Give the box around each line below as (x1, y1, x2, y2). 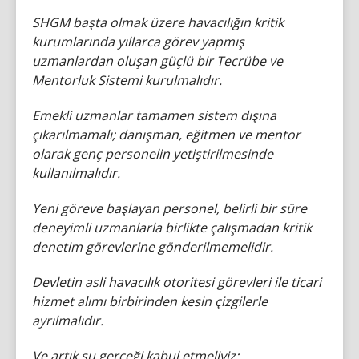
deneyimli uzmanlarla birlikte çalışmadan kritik (32, 218, 312, 236)
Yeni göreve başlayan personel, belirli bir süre (32, 199, 307, 217)
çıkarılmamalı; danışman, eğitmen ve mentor (32, 125, 301, 143)
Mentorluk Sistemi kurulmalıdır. (32, 71, 222, 89)
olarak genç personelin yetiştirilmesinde (32, 144, 273, 163)
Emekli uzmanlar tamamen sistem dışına (32, 106, 276, 124)
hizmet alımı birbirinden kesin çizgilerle (32, 292, 268, 310)
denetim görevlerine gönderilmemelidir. (32, 237, 273, 256)
